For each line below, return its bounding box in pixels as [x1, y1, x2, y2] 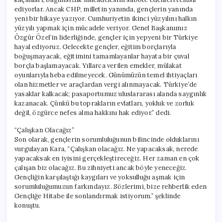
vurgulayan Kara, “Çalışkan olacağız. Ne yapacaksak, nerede [14, 144, 198, 153]
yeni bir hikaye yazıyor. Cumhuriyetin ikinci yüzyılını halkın [14, 14, 197, 23]
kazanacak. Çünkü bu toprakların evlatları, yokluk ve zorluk [14, 99, 194, 108]
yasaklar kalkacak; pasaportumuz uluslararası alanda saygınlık [14, 89, 207, 98]
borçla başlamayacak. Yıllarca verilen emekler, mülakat [14, 61, 182, 70]
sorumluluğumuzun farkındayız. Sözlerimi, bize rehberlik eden [14, 182, 207, 191]
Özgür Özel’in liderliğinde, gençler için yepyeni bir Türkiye [14, 33, 198, 42]
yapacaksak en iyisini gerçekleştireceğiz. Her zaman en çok [14, 154, 200, 163]
